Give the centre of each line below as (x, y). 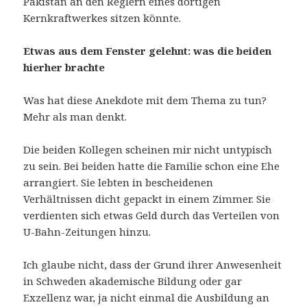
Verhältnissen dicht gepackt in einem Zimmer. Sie (147, 199)
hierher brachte (64, 67)
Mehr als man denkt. (75, 117)
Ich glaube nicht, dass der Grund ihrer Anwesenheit (153, 265)
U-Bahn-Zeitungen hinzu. (87, 232)
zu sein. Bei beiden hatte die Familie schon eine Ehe (152, 166)
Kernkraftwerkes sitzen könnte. (102, 18)
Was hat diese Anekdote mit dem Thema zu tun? (145, 100)
